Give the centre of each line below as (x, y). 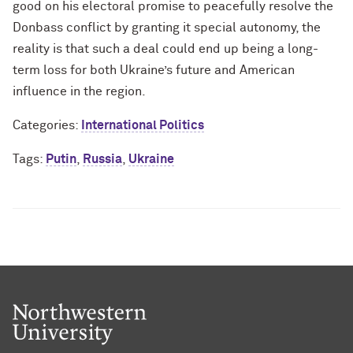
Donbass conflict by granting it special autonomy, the (167, 28)
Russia (102, 160)
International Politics (143, 126)
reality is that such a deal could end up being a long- (165, 49)
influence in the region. (79, 92)
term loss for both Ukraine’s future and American (154, 71)
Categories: (47, 126)
